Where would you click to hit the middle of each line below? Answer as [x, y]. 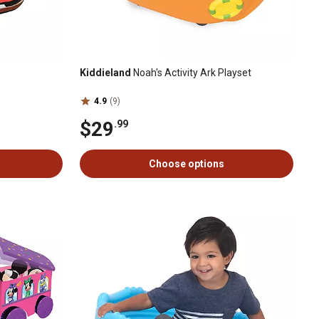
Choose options [187, 164]
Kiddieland [105, 73]
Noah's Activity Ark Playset [191, 73]
